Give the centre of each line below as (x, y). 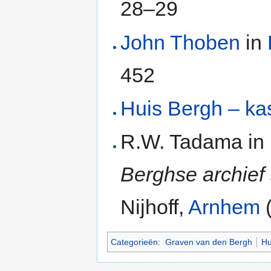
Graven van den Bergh (208, 242)
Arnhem (224, 207)
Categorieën (134, 242)
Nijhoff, (155, 207)
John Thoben (181, 42)
